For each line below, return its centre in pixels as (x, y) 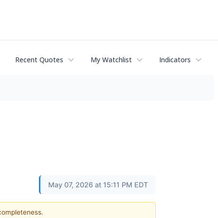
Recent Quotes (39, 60)
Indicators (175, 60)
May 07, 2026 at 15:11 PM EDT (98, 184)
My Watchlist (111, 60)
